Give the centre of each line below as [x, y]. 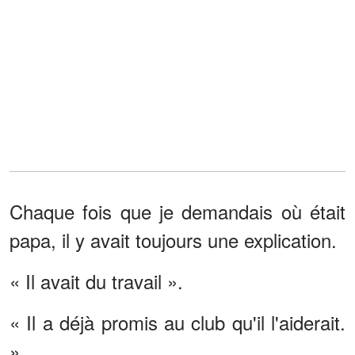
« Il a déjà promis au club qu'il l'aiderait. [177, 322]
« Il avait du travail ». [96, 281]
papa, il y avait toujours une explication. [173, 239]
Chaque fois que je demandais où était [177, 211]
